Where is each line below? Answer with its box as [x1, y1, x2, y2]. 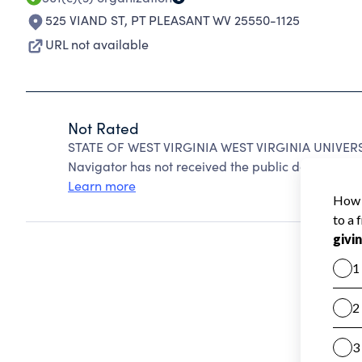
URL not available [45, 36, 149, 53]
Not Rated [68, 117, 139, 138]
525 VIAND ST [45, 11, 124, 28]
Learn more [68, 177, 136, 194]
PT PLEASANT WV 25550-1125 [131, 11, 300, 28]
